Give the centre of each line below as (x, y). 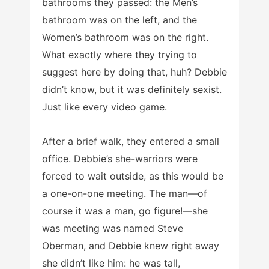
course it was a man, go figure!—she (125, 210)
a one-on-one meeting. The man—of (125, 193)
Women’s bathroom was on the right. (125, 37)
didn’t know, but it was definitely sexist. (132, 89)
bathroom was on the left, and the (119, 20)
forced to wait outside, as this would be (133, 176)
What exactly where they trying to (119, 54)
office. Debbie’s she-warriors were (120, 158)
